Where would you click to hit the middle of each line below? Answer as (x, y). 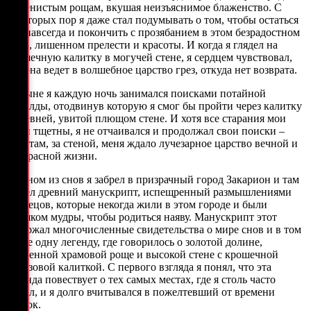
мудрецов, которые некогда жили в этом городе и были (136, 204)
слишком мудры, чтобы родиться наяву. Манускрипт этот (141, 217)
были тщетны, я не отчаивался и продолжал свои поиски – (145, 131)
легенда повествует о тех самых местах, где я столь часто (141, 279)
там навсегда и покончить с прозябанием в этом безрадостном (153, 32)
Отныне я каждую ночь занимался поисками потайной (136, 93)
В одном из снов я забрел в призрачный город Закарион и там (152, 179)
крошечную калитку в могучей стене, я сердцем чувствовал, (149, 57)
